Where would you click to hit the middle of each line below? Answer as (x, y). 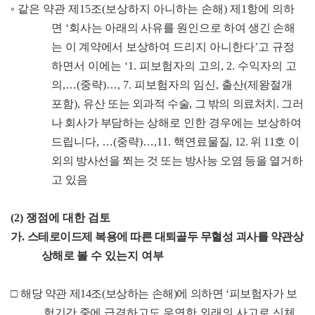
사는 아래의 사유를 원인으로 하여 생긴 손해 (188, 28)
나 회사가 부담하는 (98, 123)
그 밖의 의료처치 (236, 104)
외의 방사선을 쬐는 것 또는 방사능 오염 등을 (159, 161)
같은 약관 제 (49, 9)
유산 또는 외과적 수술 (136, 104)
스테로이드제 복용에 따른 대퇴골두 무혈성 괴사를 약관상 (165, 237)
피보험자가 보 (263, 294)
